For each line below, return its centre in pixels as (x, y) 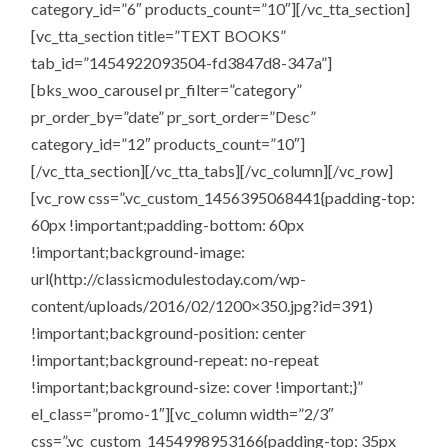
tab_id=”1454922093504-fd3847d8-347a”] (182, 62)
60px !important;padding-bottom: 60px (168, 224)
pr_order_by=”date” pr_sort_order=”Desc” (174, 116)
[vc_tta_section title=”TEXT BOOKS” (159, 35)
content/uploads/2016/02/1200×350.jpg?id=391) (202, 305)
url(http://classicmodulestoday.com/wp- (169, 278)
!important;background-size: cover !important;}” (197, 386)
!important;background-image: (138, 251)
